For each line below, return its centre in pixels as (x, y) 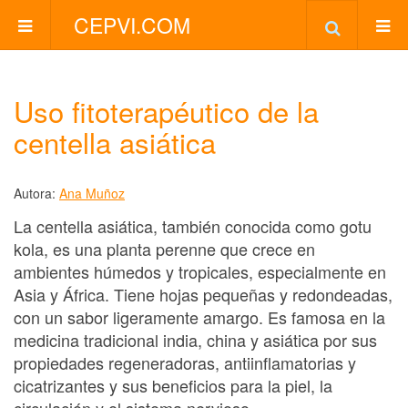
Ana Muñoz (92, 193)
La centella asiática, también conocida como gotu (193, 225)
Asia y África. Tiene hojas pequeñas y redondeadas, (203, 294)
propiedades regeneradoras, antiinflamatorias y (185, 362)
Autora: (36, 193)
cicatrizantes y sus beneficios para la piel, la (173, 385)
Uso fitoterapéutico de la (166, 111)
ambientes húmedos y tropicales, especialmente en (200, 271)
